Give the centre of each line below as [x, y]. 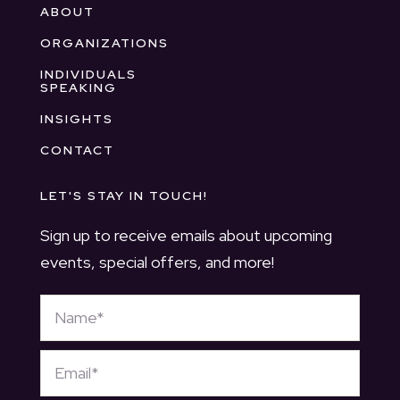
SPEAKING [78, 88]
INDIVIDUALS [88, 75]
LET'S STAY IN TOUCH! [124, 196]
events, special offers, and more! [157, 262]
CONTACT [77, 150]
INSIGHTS [76, 119]
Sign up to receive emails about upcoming [186, 235]
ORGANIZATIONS [104, 43]
